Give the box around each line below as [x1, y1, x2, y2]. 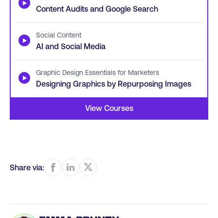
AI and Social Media [36, 41, 106, 51]
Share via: [10, 163, 44, 172]
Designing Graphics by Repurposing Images [36, 79, 191, 88]
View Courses [85, 103, 133, 112]
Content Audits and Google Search [36, 4, 158, 13]
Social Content [36, 31, 81, 39]
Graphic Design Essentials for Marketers [36, 68, 159, 76]
